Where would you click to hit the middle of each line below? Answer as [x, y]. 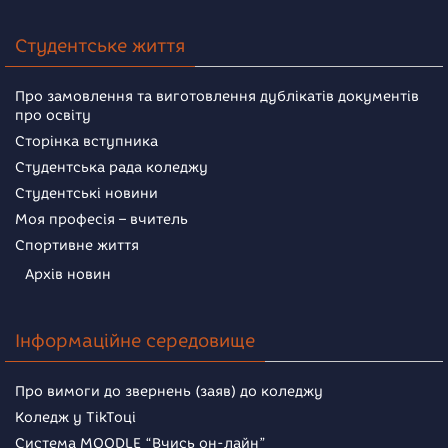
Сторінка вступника [86, 142]
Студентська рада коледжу [111, 168]
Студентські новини [86, 194]
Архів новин [68, 275]
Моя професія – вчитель [101, 220]
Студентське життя [100, 46]
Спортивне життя [77, 246]
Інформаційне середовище [135, 341]
